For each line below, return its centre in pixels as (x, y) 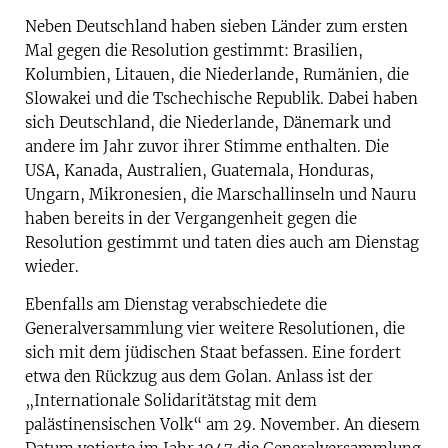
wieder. (52, 266)
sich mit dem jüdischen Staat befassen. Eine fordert (213, 353)
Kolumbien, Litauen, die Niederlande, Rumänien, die (217, 74)
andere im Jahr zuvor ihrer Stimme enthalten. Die (207, 146)
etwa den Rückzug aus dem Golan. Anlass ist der (199, 377)
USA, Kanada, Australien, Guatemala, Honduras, (199, 170)
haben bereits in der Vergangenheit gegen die (191, 218)
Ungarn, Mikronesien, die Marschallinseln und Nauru (220, 194)
